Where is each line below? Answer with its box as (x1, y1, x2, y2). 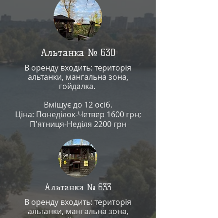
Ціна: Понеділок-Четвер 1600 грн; (15, 109, 141, 120)
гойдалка (58, 81, 93, 91)
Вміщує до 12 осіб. (43, 99, 112, 110)
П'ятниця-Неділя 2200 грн (29, 119, 127, 129)
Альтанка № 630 (40, 47, 115, 58)
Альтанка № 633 (44, 182, 111, 193)
